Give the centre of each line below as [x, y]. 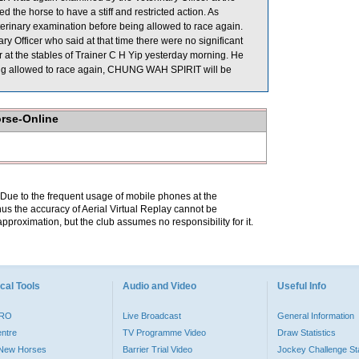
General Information [316, 316]
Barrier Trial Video [157, 349]
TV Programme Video [164, 333]
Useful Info [302, 286]
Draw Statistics [307, 333]
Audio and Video [159, 286]
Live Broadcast [152, 316]
